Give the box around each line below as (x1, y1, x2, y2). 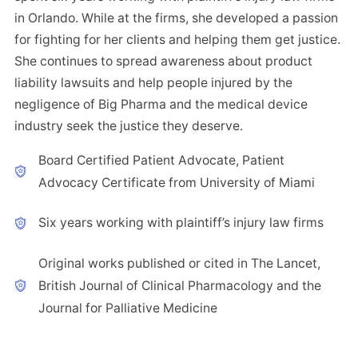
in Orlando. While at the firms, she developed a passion (14, 10, 338, 26)
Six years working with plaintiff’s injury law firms (38, 215, 324, 231)
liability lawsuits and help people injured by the (14, 74, 292, 90)
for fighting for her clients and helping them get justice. (14, 31, 340, 47)
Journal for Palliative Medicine (38, 300, 217, 316)
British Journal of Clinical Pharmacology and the (38, 277, 321, 293)
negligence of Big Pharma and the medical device (14, 96, 308, 112)
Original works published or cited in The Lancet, (38, 255, 320, 271)
